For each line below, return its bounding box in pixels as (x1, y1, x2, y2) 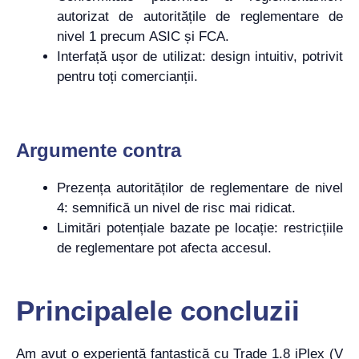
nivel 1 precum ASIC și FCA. (57, 29, 229, 44)
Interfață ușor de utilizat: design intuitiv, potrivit (57, 49, 343, 64)
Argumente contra (16, 139, 181, 161)
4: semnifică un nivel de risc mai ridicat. (57, 200, 296, 216)
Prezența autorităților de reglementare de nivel (57, 179, 343, 196)
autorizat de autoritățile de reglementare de (57, 9, 343, 24)
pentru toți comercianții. (57, 69, 198, 84)
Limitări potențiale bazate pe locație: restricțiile (57, 220, 343, 236)
